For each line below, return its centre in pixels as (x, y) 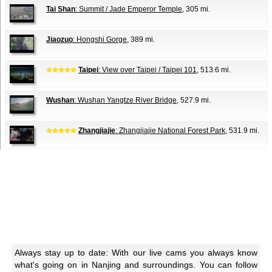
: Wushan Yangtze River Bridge (125, 100)
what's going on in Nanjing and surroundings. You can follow (136, 265)
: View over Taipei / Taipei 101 (148, 70)
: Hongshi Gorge (100, 40)
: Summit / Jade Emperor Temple (129, 9)
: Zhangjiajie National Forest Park (170, 131)
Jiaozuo (59, 40)
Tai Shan (61, 9)
